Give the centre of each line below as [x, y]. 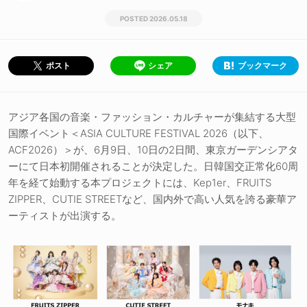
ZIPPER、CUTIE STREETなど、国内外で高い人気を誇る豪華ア [152, 199]
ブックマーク [262, 66]
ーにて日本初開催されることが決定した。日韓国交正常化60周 [153, 167]
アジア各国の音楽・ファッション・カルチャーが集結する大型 [152, 117]
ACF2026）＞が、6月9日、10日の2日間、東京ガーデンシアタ [153, 150]
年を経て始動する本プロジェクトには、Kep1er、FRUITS [140, 183]
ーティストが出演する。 [65, 216]
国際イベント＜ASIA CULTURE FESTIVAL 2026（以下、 [138, 134]
